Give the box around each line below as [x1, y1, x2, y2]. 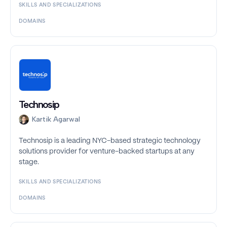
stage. [19, 159, 39, 166]
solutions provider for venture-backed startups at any [19, 148, 195, 156]
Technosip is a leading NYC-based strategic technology [19, 137, 201, 145]
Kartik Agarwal [32, 115, 80, 124]
